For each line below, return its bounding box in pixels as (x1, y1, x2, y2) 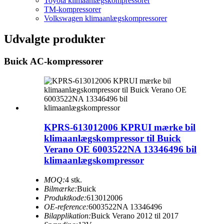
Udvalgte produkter (4, 32, 105, 46)
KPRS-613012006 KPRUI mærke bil (44, 121, 195, 132)
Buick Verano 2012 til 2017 (91, 211, 178, 220)
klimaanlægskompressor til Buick (44, 132, 181, 143)
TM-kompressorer (44, 4, 101, 13)
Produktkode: (44, 193, 86, 202)
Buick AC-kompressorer (4, 56, 103, 67)
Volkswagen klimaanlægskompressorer (44, 13, 167, 22)
